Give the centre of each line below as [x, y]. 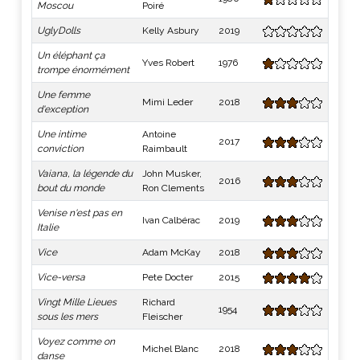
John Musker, [172, 174]
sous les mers [67, 317]
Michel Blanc [170, 349]
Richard [159, 302]
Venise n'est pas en [80, 213]
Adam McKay [172, 252]
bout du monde [71, 188]
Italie [48, 227]
